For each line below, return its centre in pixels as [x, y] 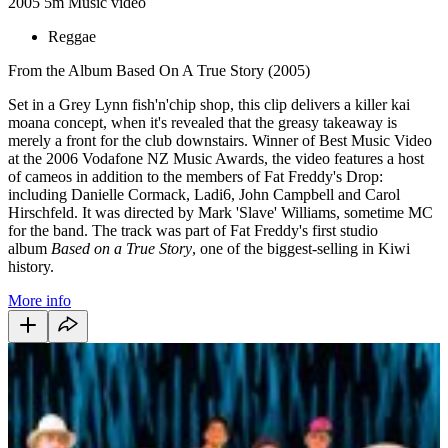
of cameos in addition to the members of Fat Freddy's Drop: [195, 176]
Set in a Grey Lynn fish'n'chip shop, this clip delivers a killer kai [209, 104]
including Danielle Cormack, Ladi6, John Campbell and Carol [204, 194]
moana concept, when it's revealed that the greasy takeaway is [202, 122]
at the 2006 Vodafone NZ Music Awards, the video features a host [216, 158]
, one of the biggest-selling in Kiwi [301, 248]
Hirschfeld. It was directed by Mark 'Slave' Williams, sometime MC [220, 212]
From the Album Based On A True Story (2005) [159, 70]
